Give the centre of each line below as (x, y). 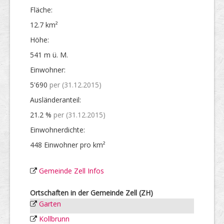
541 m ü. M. (49, 54)
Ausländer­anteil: (55, 99)
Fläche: (41, 9)
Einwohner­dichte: (57, 129)
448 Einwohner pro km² (68, 144)
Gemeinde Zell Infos (71, 170)
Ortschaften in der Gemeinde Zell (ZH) (91, 192)
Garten (50, 203)
